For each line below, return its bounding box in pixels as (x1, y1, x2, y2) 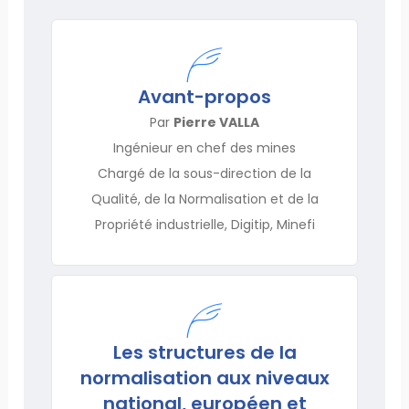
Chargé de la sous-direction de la (98, 163, 311, 183)
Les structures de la (112, 339, 297, 365)
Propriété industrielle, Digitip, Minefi (94, 215, 315, 234)
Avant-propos (138, 83, 271, 110)
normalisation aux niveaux (79, 364, 330, 391)
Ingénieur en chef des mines (113, 138, 296, 157)
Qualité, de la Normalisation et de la (90, 189, 319, 208)
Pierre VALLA (173, 112, 259, 131)
